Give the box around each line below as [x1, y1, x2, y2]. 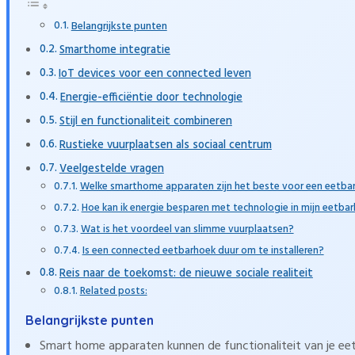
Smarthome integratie [59, 40, 170, 59]
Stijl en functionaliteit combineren [59, 112, 232, 131]
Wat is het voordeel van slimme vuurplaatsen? [80, 220, 294, 238]
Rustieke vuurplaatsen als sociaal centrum [59, 136, 272, 155]
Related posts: [79, 282, 147, 300]
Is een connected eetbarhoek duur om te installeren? [82, 242, 324, 259]
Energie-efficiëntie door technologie [59, 88, 242, 107]
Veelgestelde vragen [59, 159, 164, 178]
